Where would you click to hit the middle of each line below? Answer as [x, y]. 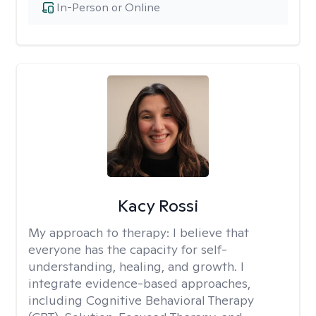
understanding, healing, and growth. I [136, 266]
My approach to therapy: [101, 232]
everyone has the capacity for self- [128, 249]
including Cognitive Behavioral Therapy [141, 300]
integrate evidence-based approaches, [139, 283]
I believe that [211, 232]
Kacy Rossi [158, 206]
